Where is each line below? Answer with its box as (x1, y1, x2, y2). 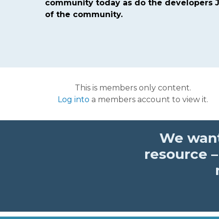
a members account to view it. (89, 94, 208, 104)
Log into (58, 94, 89, 104)
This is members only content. (75, 83, 191, 92)
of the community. (45, 9, 123, 19)
